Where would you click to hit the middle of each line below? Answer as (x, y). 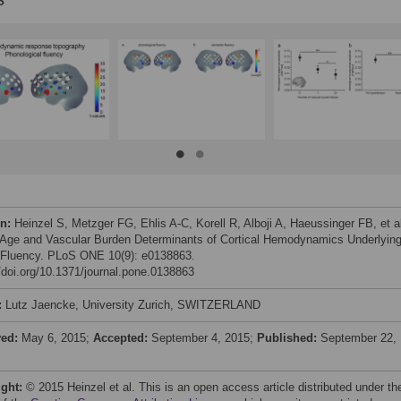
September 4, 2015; (204, 338)
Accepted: (122, 338)
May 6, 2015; (57, 338)
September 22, (358, 338)
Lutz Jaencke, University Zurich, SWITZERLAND (133, 305)
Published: (289, 338)
